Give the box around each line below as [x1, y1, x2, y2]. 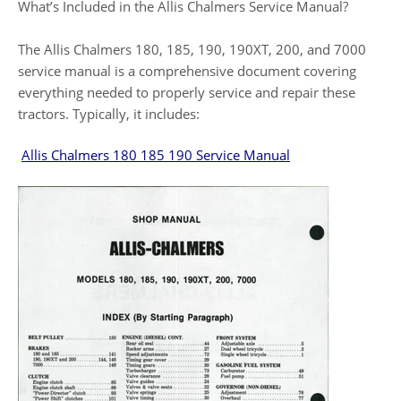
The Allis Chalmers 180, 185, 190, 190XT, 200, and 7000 [18, 39, 366, 58]
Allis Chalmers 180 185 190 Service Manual [21, 146, 290, 165]
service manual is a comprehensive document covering [18, 61, 356, 80]
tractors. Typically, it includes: [18, 104, 200, 123]
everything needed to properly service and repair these [18, 82, 355, 101]
